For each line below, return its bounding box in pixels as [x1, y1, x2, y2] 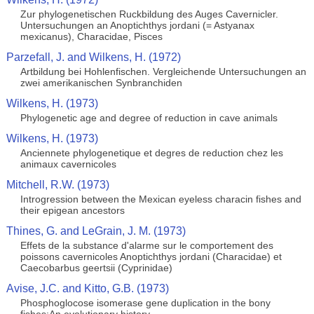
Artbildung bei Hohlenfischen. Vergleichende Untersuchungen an [20, 66, 306, 77]
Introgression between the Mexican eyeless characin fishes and [20, 193, 301, 205]
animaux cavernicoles [20, 158, 116, 170]
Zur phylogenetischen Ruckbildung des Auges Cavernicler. [20, 8, 278, 20]
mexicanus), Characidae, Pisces [20, 31, 163, 42]
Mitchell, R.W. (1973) [6, 179, 109, 191]
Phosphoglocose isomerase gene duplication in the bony [20, 297, 271, 308]
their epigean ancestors [20, 205, 125, 216]
